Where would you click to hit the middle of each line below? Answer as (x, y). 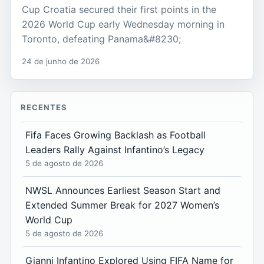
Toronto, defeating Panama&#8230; (101, 39)
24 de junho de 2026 (61, 62)
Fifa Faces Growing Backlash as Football (115, 135)
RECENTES (44, 108)
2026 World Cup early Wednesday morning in (123, 24)
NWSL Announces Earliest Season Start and (123, 191)
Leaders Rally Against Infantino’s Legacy (115, 150)
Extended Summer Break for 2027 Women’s (122, 205)
